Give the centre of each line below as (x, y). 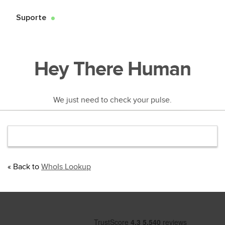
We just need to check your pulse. (113, 100)
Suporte (32, 17)
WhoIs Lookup (66, 166)
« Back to (24, 166)
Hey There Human (113, 69)
